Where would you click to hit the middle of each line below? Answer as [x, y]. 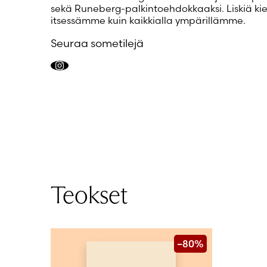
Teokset [89, 193]
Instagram [83, 71]
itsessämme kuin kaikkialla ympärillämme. [148, 20]
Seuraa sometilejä [97, 43]
